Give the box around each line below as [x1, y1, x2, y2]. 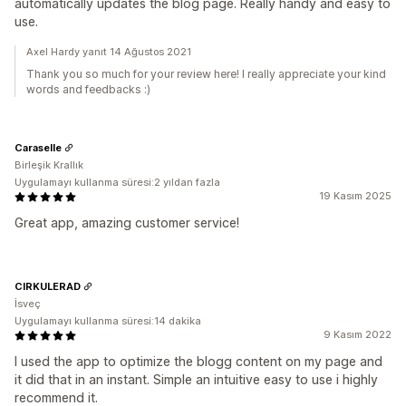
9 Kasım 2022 [324, 328, 391, 341]
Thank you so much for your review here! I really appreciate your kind [26, 67, 386, 81]
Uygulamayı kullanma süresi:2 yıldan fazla [14, 176, 220, 188]
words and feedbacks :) [26, 82, 150, 96]
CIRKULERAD [14, 279, 81, 293]
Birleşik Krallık [14, 159, 83, 171]
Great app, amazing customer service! [14, 215, 239, 230]
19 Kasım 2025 [319, 189, 391, 202]
